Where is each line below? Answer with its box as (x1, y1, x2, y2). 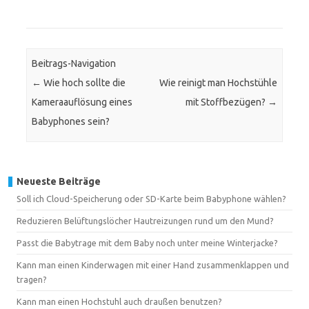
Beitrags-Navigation (32, 58, 117, 70)
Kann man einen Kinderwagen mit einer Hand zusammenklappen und (17, 259, 289, 270)
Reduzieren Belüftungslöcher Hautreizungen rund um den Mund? (17, 215, 274, 226)
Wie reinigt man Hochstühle (159, 77, 277, 89)
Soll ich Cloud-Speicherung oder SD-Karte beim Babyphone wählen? (17, 193, 286, 203)
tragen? (17, 274, 47, 284)
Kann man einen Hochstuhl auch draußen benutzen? (17, 296, 222, 306)
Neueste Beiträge (17, 175, 101, 187)
